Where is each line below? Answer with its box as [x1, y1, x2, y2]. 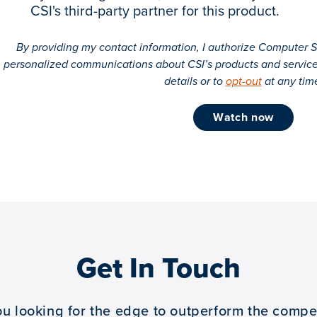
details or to [163, 72, 226, 89]
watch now [224, 108, 275, 125]
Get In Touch [76, 246, 241, 289]
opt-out [225, 72, 262, 89]
